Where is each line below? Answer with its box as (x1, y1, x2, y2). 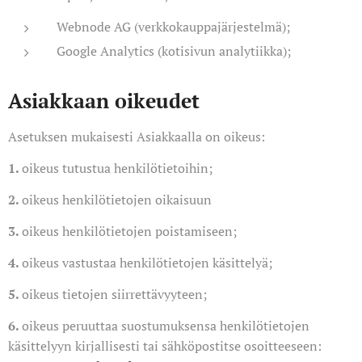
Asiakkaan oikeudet (8, 87, 200, 114)
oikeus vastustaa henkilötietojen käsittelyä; (22, 254, 272, 271)
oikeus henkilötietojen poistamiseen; (22, 222, 237, 240)
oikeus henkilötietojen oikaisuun (22, 191, 212, 208)
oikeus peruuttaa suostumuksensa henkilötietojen (22, 317, 309, 335)
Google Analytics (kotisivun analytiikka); (57, 42, 291, 60)
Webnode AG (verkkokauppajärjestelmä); (57, 18, 290, 36)
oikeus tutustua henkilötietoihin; (22, 159, 213, 177)
